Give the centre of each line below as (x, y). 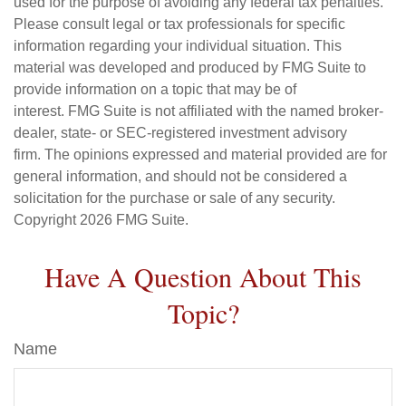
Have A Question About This (203, 276)
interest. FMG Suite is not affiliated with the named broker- (198, 111)
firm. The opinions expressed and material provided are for (200, 155)
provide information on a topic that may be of (155, 89)
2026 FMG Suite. (134, 220)
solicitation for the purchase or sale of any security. (174, 198)
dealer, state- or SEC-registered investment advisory (180, 133)
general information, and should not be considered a (180, 176)
